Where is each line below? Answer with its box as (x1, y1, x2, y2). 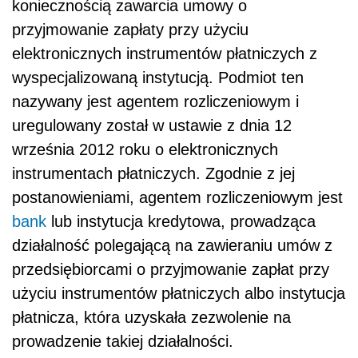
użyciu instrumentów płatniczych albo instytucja (12, 284, 345, 303)
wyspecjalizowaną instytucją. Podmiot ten (12, 69, 304, 87)
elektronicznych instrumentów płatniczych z (12, 45, 317, 63)
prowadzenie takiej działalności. (12, 332, 233, 351)
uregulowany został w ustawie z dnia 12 (12, 117, 292, 135)
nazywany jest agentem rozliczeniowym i (12, 93, 299, 111)
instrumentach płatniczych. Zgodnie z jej (12, 165, 295, 183)
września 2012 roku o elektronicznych (12, 141, 278, 159)
